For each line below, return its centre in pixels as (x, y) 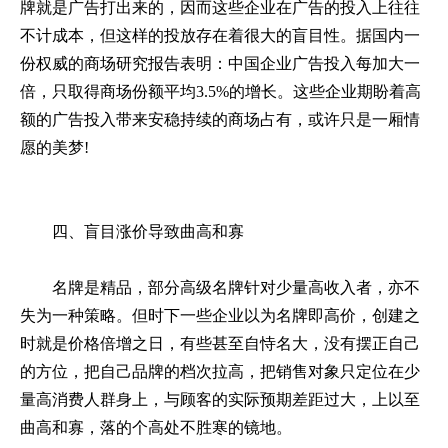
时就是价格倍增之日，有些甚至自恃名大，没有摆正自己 (220, 344)
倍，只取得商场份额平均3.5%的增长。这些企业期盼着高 (220, 92)
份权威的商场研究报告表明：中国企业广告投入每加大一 (220, 64)
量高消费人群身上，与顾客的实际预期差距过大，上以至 (220, 400)
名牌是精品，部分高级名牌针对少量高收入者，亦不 (220, 288)
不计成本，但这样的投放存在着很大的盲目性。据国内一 (220, 36)
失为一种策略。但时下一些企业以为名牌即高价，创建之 (220, 316)
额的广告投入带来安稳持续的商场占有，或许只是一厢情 (220, 120)
